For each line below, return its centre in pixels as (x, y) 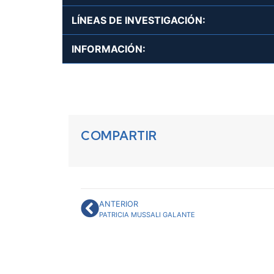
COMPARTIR (119, 135)
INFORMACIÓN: (109, 49)
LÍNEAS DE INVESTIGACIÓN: (139, 20)
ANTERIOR (119, 204)
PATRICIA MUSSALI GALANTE (147, 215)
